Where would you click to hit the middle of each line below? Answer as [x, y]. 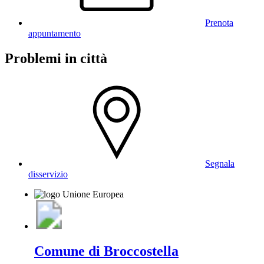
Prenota [219, 22]
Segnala [220, 163]
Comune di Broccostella [106, 251]
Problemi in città [56, 58]
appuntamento [55, 33]
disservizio [48, 174]
